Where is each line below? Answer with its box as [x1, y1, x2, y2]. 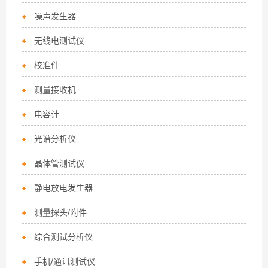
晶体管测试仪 [34, 159, 85, 168]
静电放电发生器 [34, 183, 93, 193]
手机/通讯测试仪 [34, 257, 96, 266]
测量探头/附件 [34, 208, 87, 217]
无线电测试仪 [34, 36, 85, 45]
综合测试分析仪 [34, 232, 93, 242]
